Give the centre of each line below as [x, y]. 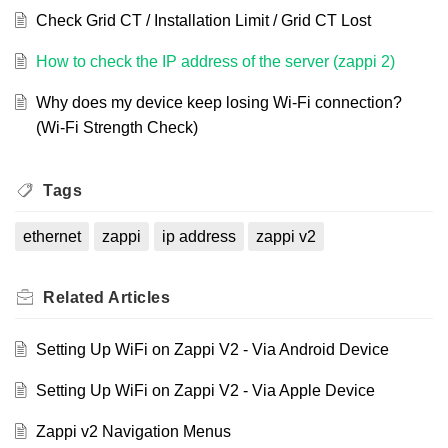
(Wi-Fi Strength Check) [116, 128]
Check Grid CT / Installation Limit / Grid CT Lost [203, 21]
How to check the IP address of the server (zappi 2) [215, 62]
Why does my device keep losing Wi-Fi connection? [218, 103]
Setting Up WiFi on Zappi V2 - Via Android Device [212, 350]
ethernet [52, 237]
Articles [139, 298]
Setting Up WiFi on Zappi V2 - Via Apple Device [205, 391]
